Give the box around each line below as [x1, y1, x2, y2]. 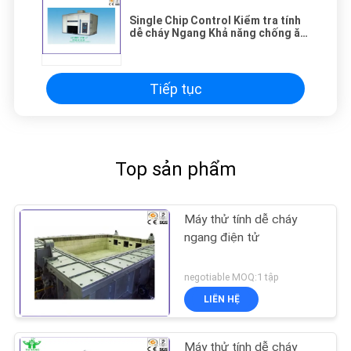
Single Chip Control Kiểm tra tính [129, 14, 301, 27]
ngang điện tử [184, 230, 260, 245]
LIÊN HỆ [203, 293, 240, 305]
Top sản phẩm [115, 158, 236, 181]
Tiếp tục [149, 80, 202, 97]
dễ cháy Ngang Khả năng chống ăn [129, 27, 306, 40]
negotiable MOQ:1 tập [184, 271, 280, 284]
